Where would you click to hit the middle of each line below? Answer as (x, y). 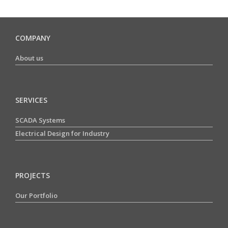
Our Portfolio (36, 195)
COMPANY (33, 38)
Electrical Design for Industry (62, 133)
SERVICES (31, 100)
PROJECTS (33, 175)
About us (29, 58)
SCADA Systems (40, 120)
